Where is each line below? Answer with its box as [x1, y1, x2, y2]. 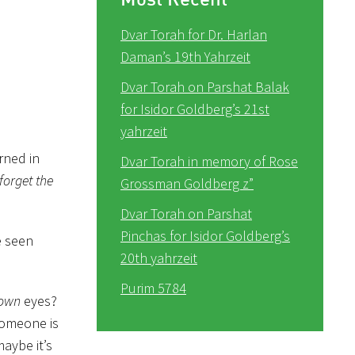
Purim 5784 [120, 278, 186, 297]
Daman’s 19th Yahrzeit [120, 47, 250, 66]
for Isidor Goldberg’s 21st [120, 99, 269, 118]
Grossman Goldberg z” [120, 174, 254, 193]
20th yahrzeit [120, 248, 197, 267]
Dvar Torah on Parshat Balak [120, 77, 289, 96]
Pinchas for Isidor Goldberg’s [120, 226, 290, 245]
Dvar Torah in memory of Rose [120, 151, 298, 170]
